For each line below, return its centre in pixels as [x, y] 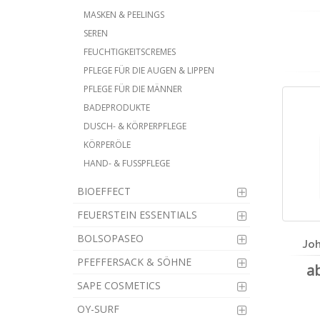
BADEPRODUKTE [117, 107]
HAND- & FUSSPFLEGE [127, 163]
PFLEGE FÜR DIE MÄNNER [133, 89]
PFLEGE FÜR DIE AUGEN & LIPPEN [149, 70]
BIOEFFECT [104, 191]
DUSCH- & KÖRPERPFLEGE [135, 126]
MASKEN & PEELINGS [124, 15]
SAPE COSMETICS [119, 285]
